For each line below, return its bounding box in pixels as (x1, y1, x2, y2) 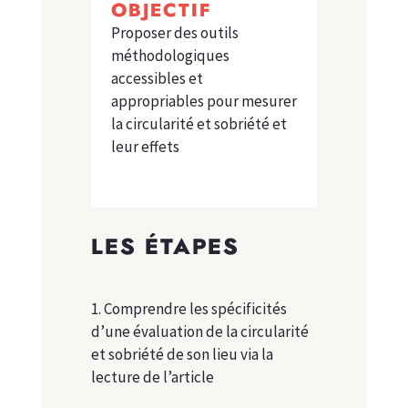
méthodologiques (110, 46, 229, 66)
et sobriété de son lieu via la (90, 344, 273, 365)
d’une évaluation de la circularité (90, 321, 309, 342)
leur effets (110, 137, 179, 158)
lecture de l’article (90, 367, 214, 388)
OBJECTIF (110, 2, 211, 21)
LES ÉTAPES (90, 237, 240, 260)
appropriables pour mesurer (110, 91, 297, 112)
